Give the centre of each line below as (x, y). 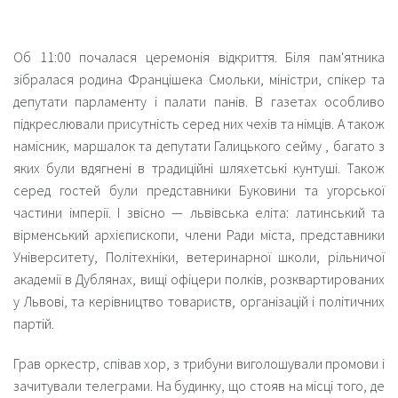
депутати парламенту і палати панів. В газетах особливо (199, 101)
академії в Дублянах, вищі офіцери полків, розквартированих (199, 279)
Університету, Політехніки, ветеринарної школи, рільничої (199, 256)
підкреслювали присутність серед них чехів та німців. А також (199, 123)
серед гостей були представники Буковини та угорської (199, 190)
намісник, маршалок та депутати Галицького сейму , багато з (199, 145)
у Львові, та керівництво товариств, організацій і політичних (199, 301)
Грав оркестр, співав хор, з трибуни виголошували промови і (199, 363)
